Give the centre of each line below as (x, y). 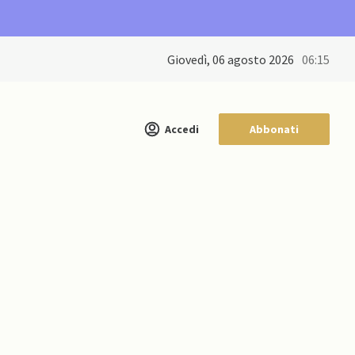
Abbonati (274, 130)
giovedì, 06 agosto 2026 (234, 59)
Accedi (182, 129)
